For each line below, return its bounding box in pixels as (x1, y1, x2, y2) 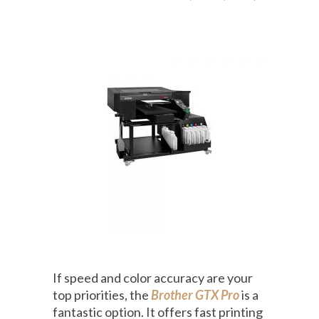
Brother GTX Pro (151, 287, 239, 303)
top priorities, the (53, 287, 151, 303)
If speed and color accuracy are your (53, 270, 253, 286)
